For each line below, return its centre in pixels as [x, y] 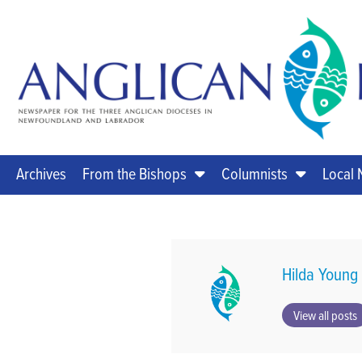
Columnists [255, 174]
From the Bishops [135, 174]
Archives [41, 174]
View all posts [325, 316]
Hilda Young [320, 274]
